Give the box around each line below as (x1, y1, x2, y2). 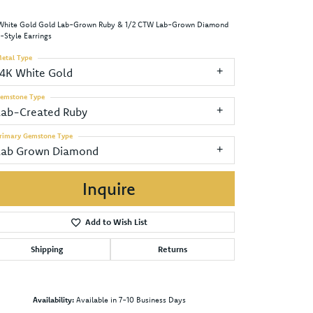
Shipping (31, 243, 63, 254)
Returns (158, 243, 187, 254)
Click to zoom (161, 289, 212, 302)
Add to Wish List (85, 216, 147, 227)
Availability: (32, 294, 74, 305)
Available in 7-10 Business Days (75, 294, 186, 305)
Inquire (82, 177, 136, 199)
